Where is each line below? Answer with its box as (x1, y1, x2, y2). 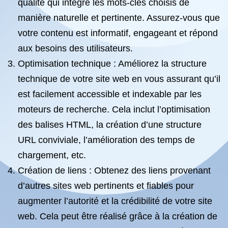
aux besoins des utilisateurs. (18, 43, 133, 53)
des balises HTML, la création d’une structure (18, 120, 202, 130)
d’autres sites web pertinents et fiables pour (18, 181, 194, 191)
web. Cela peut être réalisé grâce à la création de (18, 211, 217, 221)
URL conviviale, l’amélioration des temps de (18, 135, 195, 145)
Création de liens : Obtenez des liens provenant (18, 165, 211, 176)
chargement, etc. (18, 150, 86, 160)
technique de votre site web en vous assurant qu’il (18, 74, 220, 84)
